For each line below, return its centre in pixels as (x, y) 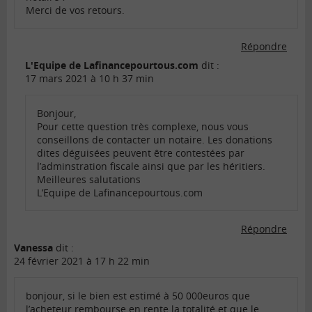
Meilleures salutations (89, 180)
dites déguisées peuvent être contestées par (141, 153)
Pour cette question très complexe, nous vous (143, 127)
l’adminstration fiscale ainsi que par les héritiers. (151, 166)
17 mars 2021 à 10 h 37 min (89, 79)
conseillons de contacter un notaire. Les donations (155, 140)
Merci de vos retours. (75, 10)
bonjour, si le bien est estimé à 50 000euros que (138, 296)
